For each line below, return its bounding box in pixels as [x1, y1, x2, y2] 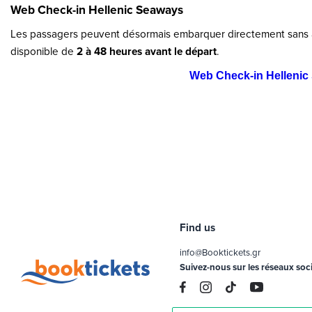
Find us [180, 219, 216, 235]
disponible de [10, 43, 77, 58]
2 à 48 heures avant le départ [77, 43, 217, 59]
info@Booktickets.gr [180, 245, 261, 258]
